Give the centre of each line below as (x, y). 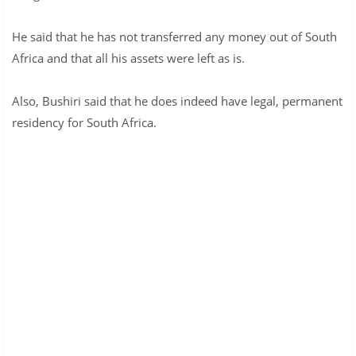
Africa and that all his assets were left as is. (128, 58)
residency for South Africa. (84, 122)
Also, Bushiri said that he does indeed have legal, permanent (177, 101)
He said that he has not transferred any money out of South (174, 36)
